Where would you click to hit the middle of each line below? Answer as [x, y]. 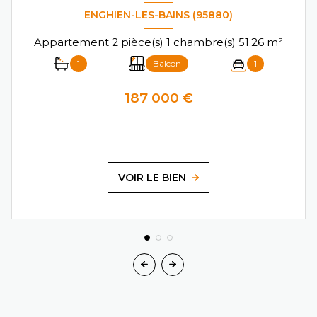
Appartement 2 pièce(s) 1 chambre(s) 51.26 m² [275, 42]
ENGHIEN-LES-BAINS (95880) [158, 15]
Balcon [167, 63]
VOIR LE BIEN [152, 177]
